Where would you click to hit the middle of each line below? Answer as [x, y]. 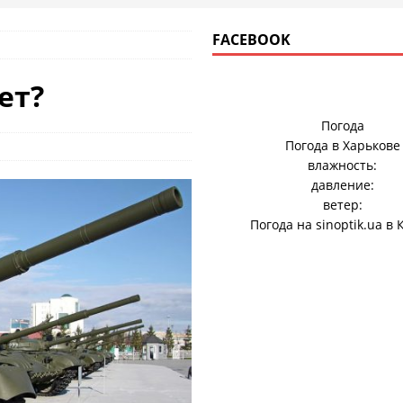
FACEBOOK [251, 40]
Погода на [283, 224]
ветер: [342, 205]
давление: [342, 185]
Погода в [313, 145]
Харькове [371, 145]
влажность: [343, 165]
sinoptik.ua [349, 224]
